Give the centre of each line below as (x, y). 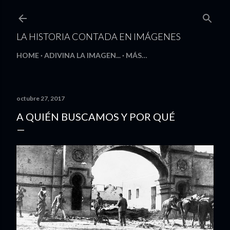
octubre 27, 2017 (41, 98)
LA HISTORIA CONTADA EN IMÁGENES (99, 36)
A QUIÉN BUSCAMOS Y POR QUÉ (96, 117)
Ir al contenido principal (115, 13)
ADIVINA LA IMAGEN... (82, 55)
